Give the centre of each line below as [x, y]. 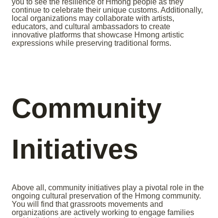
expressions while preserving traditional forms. [91, 43]
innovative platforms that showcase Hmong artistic [98, 35]
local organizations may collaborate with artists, [93, 18]
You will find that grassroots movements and [87, 204]
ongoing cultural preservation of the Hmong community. [106, 196]
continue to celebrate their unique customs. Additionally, [107, 10]
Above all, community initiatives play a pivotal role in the [108, 188]
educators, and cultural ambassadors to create [91, 27]
